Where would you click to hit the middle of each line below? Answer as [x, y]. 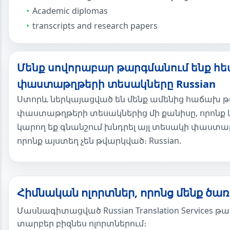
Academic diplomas [70, 11]
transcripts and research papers [95, 26]
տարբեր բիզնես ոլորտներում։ [82, 223]
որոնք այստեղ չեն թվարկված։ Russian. [99, 141]
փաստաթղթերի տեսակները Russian [116, 84]
